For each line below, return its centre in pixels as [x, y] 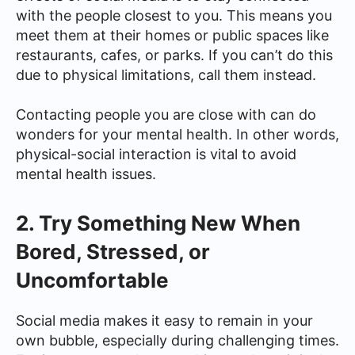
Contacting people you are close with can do [166, 115]
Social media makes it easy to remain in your [164, 320]
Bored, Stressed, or [113, 251]
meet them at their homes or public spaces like [172, 35]
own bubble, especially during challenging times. [177, 340]
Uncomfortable [92, 280]
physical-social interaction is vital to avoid [156, 154]
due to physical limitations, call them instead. [166, 75]
